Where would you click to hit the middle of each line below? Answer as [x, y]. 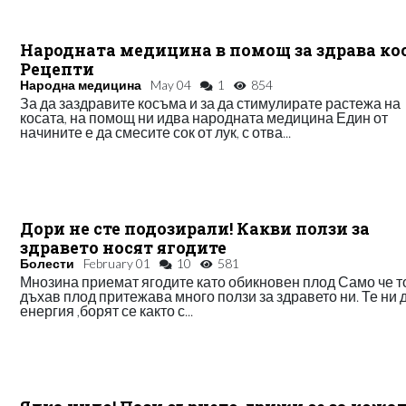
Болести [48, 264]
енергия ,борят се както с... [107, 311]
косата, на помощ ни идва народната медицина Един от [204, 118]
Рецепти [58, 70]
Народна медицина [81, 85]
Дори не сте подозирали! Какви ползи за [195, 229]
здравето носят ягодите [124, 248]
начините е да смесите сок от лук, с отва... [156, 132]
